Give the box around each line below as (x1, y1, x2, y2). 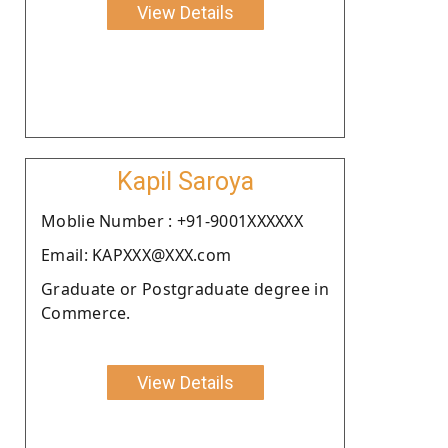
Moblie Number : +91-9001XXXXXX (41, 209, 303, 232)
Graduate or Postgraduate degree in (41, 277, 329, 300)
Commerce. (41, 301, 131, 324)
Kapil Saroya (116, 166, 254, 196)
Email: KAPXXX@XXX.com (41, 243, 232, 266)
